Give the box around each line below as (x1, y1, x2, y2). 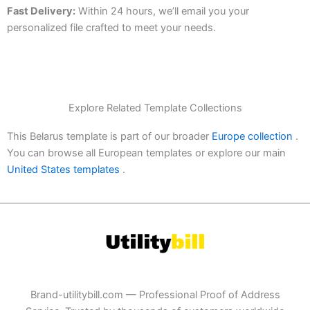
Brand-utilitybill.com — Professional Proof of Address (30, 288, 280, 301)
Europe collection (212, 130, 295, 143)
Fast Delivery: (7, 4, 75, 17)
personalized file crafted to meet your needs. (7, 21, 216, 34)
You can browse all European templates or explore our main (7, 147, 286, 160)
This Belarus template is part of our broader (7, 130, 212, 143)
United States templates (7, 163, 122, 176)
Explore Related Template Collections (68, 102, 242, 115)
